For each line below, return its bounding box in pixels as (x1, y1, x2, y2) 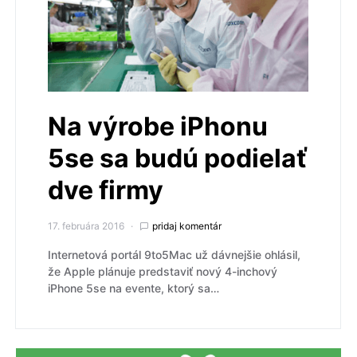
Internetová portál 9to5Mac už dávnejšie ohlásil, (48, 248, 300, 262)
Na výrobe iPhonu (48, 111, 268, 143)
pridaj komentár (152, 220, 222, 233)
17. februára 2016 (48, 220, 124, 233)
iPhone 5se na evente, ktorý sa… (48, 281, 219, 296)
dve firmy (48, 175, 163, 206)
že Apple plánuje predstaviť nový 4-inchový (48, 265, 277, 279)
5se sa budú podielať (48, 143, 308, 175)
